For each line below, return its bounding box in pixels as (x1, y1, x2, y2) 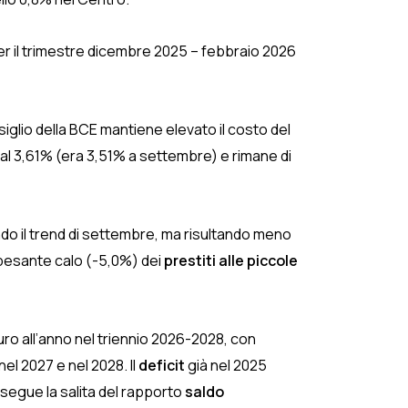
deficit (138, 355, 185, 375)
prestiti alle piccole (161, 250, 298, 270)
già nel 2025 (185, 355, 267, 375)
